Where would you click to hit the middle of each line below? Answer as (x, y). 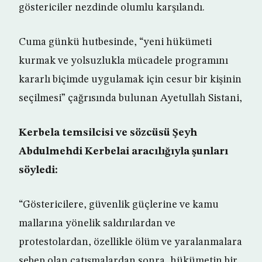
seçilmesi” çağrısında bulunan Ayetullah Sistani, (130, 99)
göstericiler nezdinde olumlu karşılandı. (112, 8)
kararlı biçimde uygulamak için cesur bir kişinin (130, 80)
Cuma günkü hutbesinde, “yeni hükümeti (115, 42)
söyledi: (38, 170)
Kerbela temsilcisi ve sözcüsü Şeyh (108, 133)
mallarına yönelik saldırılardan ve (97, 224)
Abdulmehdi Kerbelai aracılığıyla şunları (123, 152)
